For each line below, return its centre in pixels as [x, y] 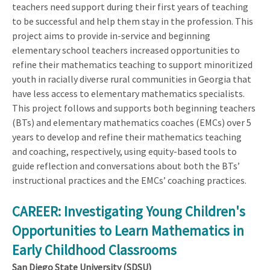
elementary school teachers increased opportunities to [126, 50]
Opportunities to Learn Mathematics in [128, 230]
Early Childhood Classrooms [94, 250]
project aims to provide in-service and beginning [111, 35]
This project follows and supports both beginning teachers [134, 108]
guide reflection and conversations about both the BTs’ [126, 165]
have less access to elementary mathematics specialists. [128, 93]
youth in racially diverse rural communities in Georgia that [132, 79]
